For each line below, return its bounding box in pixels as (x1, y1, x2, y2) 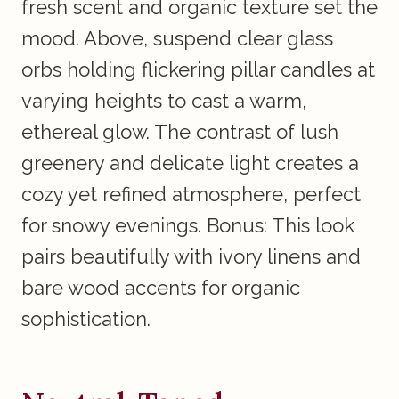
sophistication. (21, 307, 151, 331)
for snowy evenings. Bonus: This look (21, 214, 354, 238)
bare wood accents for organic (21, 276, 300, 300)
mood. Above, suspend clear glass (21, 27, 333, 51)
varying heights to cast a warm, (21, 89, 306, 113)
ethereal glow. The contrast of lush (21, 120, 338, 144)
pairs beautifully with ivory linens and (21, 245, 361, 269)
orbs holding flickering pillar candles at (21, 58, 375, 82)
